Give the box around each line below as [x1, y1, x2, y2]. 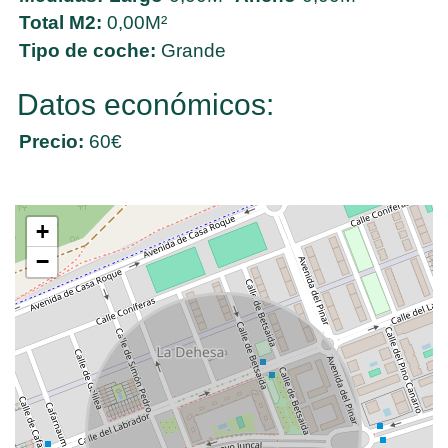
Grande [156, 40, 227, 61]
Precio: [19, 131, 85, 152]
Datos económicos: [17, 88, 275, 121]
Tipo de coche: [19, 40, 157, 61]
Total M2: [19, 12, 103, 33]
